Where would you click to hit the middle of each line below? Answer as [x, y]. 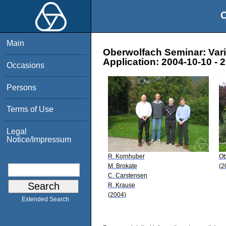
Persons [22, 87]
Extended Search [45, 200]
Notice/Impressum [39, 139]
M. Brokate [122, 166]
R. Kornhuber [126, 156]
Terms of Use [30, 109]
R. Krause [121, 185]
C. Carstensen [127, 175]
